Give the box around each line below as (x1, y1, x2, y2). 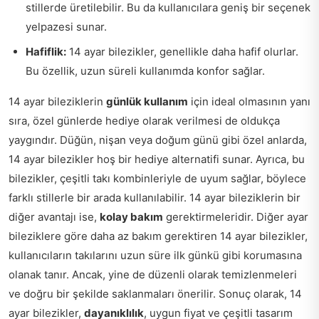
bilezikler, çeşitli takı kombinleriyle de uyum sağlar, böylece (9, 172, 306, 185)
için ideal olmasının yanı (188, 95, 310, 108)
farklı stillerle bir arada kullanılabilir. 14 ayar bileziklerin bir (9, 191, 300, 204)
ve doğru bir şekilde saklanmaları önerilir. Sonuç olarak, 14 (9, 287, 302, 300)
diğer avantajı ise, (9, 210, 100, 224)
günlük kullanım (106, 95, 188, 108)
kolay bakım (100, 210, 163, 224)
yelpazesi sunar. (26, 20, 107, 33)
